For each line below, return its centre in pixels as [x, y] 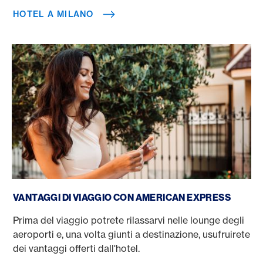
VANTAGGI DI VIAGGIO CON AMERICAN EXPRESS [122, 197]
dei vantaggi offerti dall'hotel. [76, 248]
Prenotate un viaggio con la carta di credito [107, 183]
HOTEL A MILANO [53, 14]
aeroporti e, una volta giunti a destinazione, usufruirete [131, 234]
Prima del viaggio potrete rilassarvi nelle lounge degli [129, 220]
